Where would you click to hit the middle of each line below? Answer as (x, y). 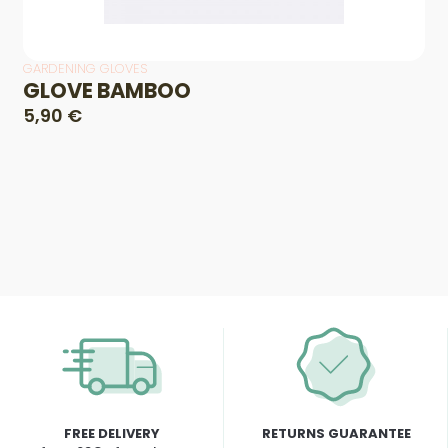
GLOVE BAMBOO (107, 91)
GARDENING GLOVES (85, 69)
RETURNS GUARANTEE (336, 434)
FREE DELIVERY (112, 434)
